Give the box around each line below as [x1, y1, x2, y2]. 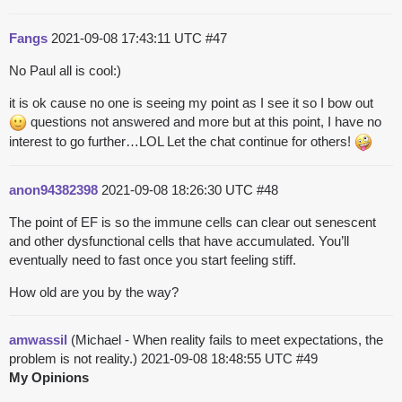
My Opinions [9, 370, 89, 386]
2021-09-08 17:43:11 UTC [51, 31, 205, 47]
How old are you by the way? [9, 284, 179, 301]
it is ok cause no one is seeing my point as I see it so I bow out [9, 95, 373, 111]
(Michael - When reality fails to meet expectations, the [67, 332, 383, 348]
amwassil [9, 332, 67, 348]
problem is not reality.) [9, 351, 141, 367]
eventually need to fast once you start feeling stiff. [9, 252, 296, 268]
